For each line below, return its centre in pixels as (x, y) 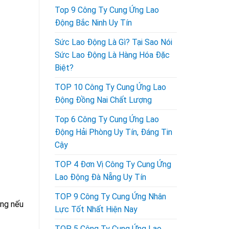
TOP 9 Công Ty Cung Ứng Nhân (110, 196)
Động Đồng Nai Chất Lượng (103, 100)
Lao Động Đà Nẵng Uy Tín (100, 177)
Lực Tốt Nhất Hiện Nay (96, 209)
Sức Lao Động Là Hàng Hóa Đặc (112, 55)
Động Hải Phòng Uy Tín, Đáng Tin (113, 132)
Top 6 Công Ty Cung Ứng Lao (107, 119)
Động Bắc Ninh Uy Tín (93, 22)
